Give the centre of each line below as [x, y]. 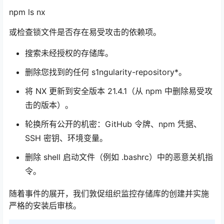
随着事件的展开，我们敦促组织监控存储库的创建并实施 [109, 193]
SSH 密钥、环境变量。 [66, 138]
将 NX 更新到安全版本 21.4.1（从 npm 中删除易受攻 [119, 91]
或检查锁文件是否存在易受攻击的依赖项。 [85, 32]
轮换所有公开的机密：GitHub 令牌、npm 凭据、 [113, 124]
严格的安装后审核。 [45, 205]
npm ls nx [27, 12]
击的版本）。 [49, 105]
